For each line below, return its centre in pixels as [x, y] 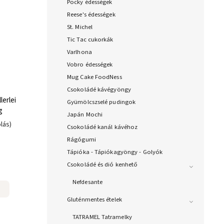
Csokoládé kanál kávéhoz [102, 127]
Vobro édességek [90, 65]
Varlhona [79, 52]
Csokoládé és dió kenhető [102, 165]
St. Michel [80, 27]
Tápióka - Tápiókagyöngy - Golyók [115, 152]
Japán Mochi [85, 115]
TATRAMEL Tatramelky [102, 217]
